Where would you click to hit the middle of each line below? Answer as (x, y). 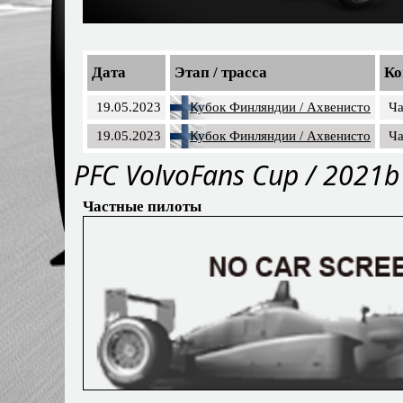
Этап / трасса (221, 73)
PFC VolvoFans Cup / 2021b (237, 175)
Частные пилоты (142, 207)
